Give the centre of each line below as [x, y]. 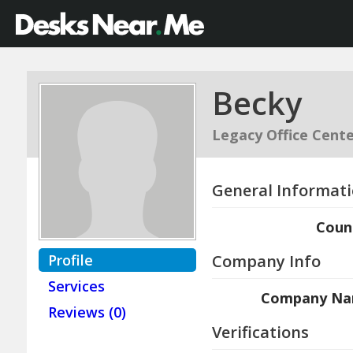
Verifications [260, 332]
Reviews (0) [87, 312]
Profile [70, 260]
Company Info [266, 261]
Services [76, 286]
